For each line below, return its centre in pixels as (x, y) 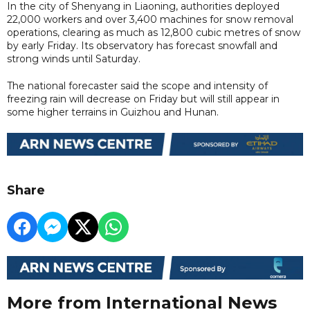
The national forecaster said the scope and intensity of (137, 85)
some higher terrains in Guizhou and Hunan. (113, 112)
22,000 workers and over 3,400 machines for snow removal (150, 19)
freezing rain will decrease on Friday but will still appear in (143, 99)
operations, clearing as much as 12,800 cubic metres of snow (154, 32)
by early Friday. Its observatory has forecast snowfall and (142, 45)
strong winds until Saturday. (74, 58)
